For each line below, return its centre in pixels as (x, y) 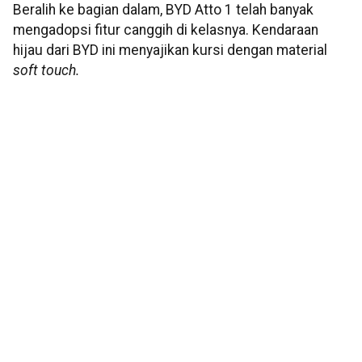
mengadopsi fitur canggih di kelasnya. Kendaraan (166, 30)
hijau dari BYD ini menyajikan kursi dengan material (170, 51)
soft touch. (46, 71)
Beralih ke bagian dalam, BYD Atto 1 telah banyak (163, 10)
